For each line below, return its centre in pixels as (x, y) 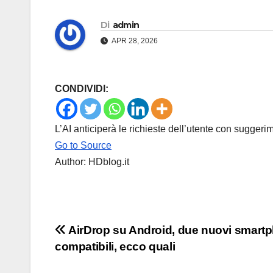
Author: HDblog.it (92, 162)
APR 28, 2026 (134, 41)
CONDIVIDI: (82, 89)
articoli (86, 260)
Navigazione (112, 235)
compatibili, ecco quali (115, 247)
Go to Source (83, 146)
